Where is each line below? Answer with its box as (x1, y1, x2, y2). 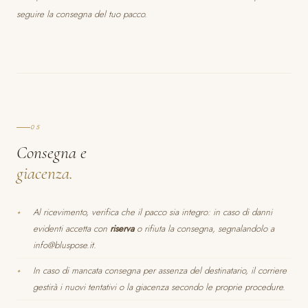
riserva (110, 222, 134, 235)
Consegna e (16, 142, 87, 163)
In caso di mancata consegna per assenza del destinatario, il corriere (33, 264, 287, 277)
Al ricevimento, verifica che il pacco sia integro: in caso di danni (33, 206, 272, 219)
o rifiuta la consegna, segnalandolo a (134, 222, 274, 235)
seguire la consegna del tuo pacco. (16, 8, 147, 21)
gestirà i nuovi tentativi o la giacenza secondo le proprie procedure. (33, 280, 285, 294)
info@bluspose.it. (33, 239, 96, 252)
